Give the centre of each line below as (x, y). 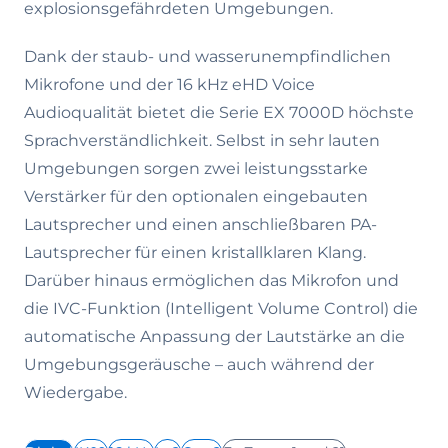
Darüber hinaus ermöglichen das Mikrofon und (211, 280)
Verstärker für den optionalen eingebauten (196, 196)
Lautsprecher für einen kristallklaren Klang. (195, 252)
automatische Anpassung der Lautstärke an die (214, 336)
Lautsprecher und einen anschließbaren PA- (200, 224)
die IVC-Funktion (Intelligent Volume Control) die (221, 308)
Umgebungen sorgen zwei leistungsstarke (196, 168)
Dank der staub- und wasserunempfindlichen (207, 56)
